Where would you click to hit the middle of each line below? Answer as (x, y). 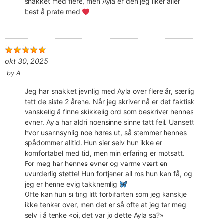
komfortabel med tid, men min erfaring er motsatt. (105, 153)
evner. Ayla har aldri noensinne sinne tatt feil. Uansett (109, 122)
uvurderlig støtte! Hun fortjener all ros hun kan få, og (108, 174)
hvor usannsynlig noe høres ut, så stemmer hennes (106, 133)
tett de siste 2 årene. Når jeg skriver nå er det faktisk (110, 102)
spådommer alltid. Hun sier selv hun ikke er (93, 143)
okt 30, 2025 (27, 61)
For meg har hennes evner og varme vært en (96, 164)
